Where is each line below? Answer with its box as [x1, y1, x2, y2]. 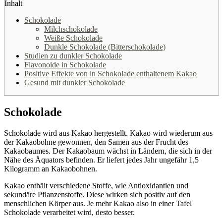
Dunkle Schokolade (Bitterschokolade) [44, 42, 166, 51]
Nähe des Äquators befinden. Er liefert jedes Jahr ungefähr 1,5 [4, 155, 199, 164]
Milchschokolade [44, 24, 98, 33]
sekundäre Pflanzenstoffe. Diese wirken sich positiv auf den [4, 190, 190, 199]
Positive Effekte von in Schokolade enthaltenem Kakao [24, 69, 197, 78]
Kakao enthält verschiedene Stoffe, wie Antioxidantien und [4, 181, 188, 190]
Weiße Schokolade [44, 33, 103, 42]
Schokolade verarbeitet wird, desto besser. [4, 208, 135, 217]
